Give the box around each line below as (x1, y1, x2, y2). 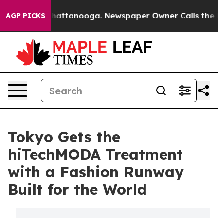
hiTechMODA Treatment (8, 145, 183, 163)
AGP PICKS (6, 11, 45, 20)
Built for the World (8, 180, 147, 199)
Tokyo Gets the (8, 127, 120, 146)
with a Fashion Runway (8, 163, 184, 181)
